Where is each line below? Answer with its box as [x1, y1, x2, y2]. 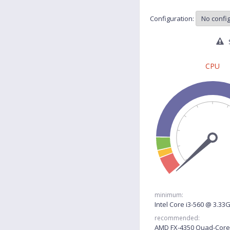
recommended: [155, 214, 200, 222]
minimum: [155, 190, 183, 199]
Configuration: [150, 14, 196, 23]
